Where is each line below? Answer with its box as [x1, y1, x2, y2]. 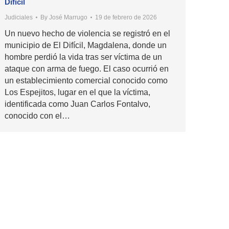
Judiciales [5, 13, 33, 21]
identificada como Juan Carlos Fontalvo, [5, 99, 150, 108]
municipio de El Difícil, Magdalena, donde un [5, 40, 167, 50]
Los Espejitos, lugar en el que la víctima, [5, 87, 150, 97]
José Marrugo [49, 13, 87, 21]
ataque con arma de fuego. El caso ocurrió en [5, 64, 169, 73]
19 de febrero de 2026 [95, 13, 157, 21]
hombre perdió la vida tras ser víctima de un [5, 52, 162, 61]
